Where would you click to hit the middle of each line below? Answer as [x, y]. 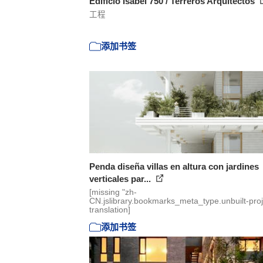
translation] [110, 210]
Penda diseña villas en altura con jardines [174, 166]
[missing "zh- [113, 192]
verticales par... [121, 179]
